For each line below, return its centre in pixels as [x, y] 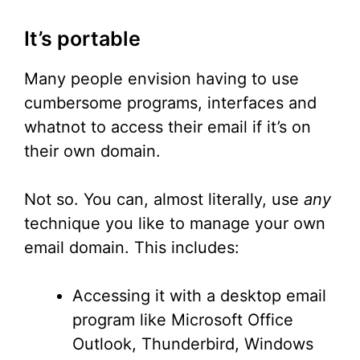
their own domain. [92, 151]
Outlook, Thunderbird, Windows [193, 344]
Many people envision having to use [162, 79]
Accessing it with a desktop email [199, 296]
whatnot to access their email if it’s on [168, 127]
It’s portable [82, 39]
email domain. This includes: [132, 248]
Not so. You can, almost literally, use [164, 200]
